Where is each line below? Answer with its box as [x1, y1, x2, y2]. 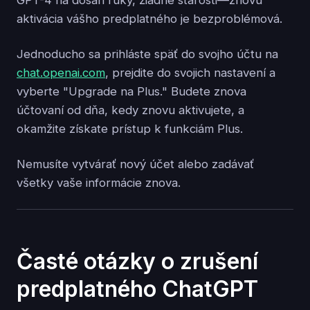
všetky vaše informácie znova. [17, 176, 181, 190]
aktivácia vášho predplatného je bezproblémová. [17, 12, 282, 26]
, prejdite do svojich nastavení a [105, 66, 275, 80]
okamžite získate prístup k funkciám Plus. [17, 122, 243, 136]
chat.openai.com [17, 66, 105, 80]
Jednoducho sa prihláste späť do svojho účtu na [17, 47, 278, 62]
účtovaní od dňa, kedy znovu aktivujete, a [17, 103, 244, 118]
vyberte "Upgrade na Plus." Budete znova [17, 84, 246, 99]
